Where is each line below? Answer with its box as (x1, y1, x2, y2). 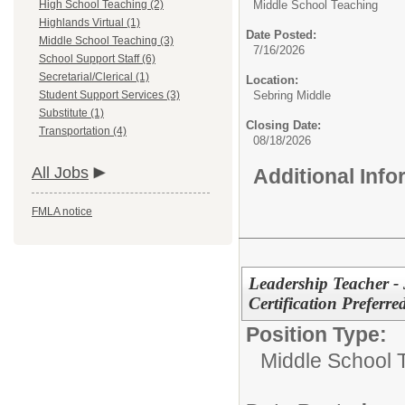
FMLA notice (32, 205, 92, 218)
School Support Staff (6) (39, 52, 155, 65)
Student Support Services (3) (39, 89, 180, 101)
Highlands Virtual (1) (39, 16, 140, 29)
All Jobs (32, 164, 89, 182)
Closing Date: (246, 118, 321, 132)
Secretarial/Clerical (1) (39, 71, 149, 83)
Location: (246, 73, 298, 87)
